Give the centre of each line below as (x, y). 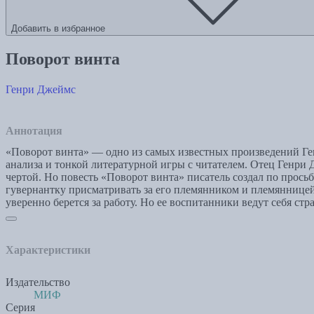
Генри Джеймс (41, 89)
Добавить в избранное (58, 29)
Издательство (38, 282)
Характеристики (48, 250)
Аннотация (34, 130)
